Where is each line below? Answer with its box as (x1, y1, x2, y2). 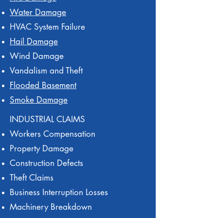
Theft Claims (10, 172, 54, 183)
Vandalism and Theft (10, 65, 85, 76)
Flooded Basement (10, 80, 76, 91)
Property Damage (10, 143, 73, 154)
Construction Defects (10, 158, 83, 168)
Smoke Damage (10, 94, 68, 105)
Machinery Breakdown (10, 201, 92, 212)
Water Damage (10, 7, 66, 18)
